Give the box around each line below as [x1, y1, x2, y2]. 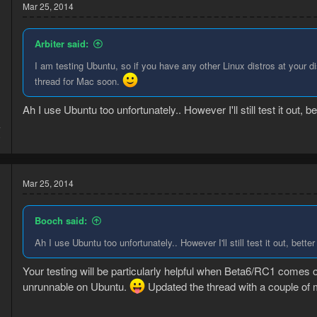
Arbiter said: [35, 36, 88, 50]
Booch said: [35, 213, 87, 227]
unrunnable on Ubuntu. [23, 279, 129, 294]
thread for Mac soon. [35, 74, 122, 88]
